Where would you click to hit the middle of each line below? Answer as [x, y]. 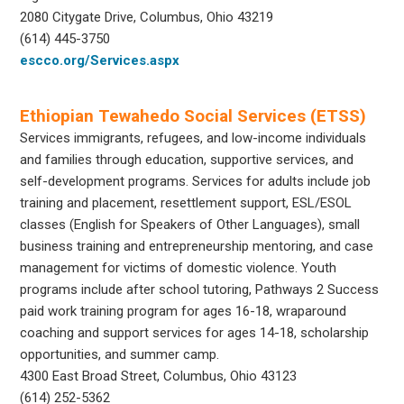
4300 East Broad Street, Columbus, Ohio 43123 [159, 376]
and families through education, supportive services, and [187, 159]
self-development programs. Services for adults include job [196, 181]
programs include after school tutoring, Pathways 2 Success [200, 289]
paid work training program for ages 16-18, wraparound [184, 311]
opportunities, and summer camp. [120, 354]
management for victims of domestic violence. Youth [179, 267]
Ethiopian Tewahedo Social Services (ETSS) [193, 115]
